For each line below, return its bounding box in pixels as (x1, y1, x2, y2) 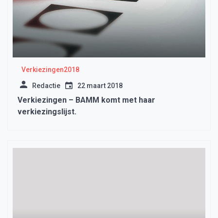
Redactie (32, 82, 60, 90)
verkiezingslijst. (18, 107, 76, 117)
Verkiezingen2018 (21, 66, 79, 74)
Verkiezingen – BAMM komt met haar (18, 95, 155, 105)
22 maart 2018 (77, 82, 123, 90)
